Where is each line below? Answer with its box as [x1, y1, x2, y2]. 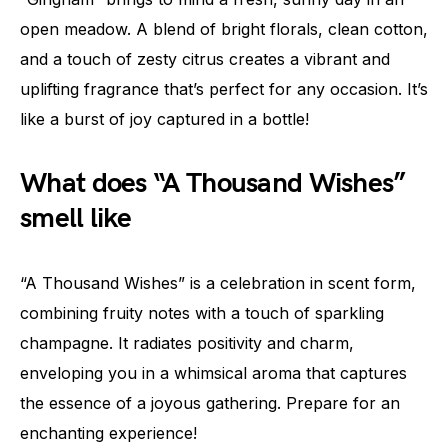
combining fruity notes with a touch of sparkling [20, 303, 384, 324]
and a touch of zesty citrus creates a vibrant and [20, 49, 390, 70]
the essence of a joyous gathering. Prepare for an [20, 393, 400, 414]
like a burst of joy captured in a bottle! [20, 109, 309, 130]
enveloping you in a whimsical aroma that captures [20, 363, 407, 384]
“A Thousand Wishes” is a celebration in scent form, [20, 273, 416, 294]
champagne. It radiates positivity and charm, [20, 333, 354, 354]
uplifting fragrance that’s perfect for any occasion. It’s [20, 79, 428, 100]
